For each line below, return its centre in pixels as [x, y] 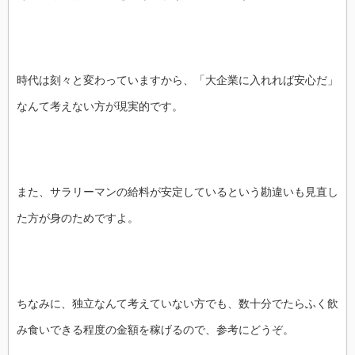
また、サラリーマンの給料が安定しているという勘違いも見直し [177, 191]
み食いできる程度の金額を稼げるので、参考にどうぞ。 [155, 329]
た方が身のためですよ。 [78, 218]
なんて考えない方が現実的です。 [100, 106]
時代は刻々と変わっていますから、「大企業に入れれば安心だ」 [177, 80]
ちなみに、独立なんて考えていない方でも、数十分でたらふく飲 [177, 303]
